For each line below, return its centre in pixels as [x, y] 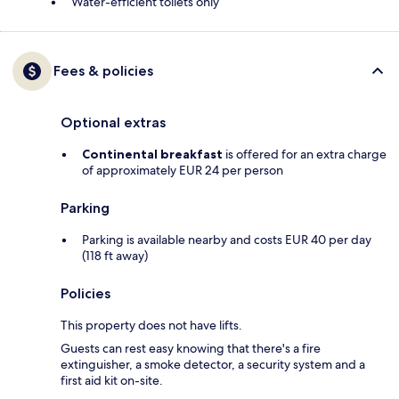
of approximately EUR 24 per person [183, 171]
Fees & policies [103, 71]
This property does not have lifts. [151, 326]
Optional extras [113, 123]
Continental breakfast [152, 155]
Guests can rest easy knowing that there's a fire [191, 349]
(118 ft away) [115, 256]
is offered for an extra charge [305, 155]
